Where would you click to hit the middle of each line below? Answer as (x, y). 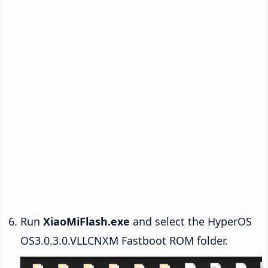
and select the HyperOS (191, 222)
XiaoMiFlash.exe (86, 222)
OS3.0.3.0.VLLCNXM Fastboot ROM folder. (124, 241)
